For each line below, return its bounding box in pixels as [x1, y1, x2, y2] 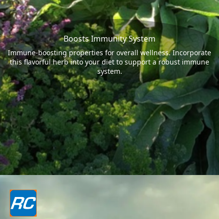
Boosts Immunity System [64, 33, 155, 44]
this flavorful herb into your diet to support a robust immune [10, 57, 209, 67]
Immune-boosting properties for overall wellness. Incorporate [8, 48, 211, 58]
